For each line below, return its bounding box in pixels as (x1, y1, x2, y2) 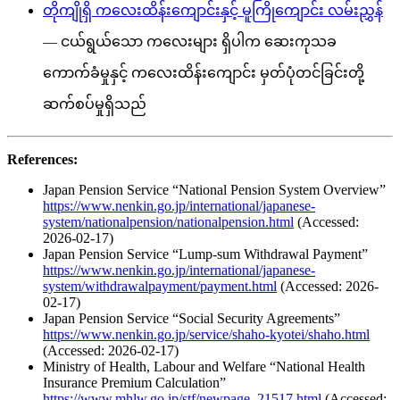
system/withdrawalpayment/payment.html (43, 278, 277, 294)
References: (7, 151, 78, 167)
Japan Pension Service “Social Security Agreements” (43, 310, 340, 326)
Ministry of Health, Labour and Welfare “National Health (43, 358, 365, 374)
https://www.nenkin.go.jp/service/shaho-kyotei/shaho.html (43, 326, 370, 342)
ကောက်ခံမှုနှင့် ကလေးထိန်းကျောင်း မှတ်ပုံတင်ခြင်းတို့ (43, 64, 364, 80)
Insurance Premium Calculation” (43, 374, 226, 390)
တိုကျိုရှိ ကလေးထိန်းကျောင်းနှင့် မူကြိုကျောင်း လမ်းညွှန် (43, 2, 383, 18)
